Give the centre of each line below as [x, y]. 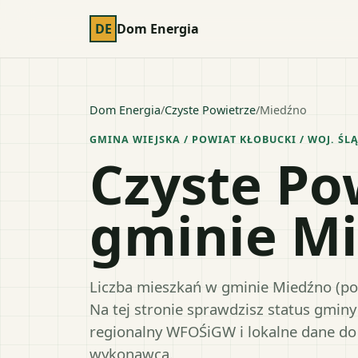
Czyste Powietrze [210, 110]
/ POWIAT [210, 139]
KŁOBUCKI [268, 139]
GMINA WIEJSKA [135, 139]
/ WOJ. [317, 139]
